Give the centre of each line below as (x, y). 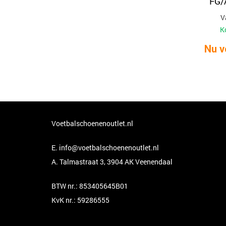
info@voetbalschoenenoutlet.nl (109, 148)
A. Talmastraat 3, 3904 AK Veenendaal (112, 162)
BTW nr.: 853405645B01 (90, 186)
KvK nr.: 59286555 (80, 200)
